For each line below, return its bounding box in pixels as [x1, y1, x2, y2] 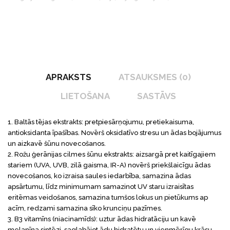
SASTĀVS [137, 91, 176, 102]
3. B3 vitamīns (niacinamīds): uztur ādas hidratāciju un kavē [8, 215, 196, 223]
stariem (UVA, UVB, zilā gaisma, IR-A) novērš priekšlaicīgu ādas [8, 161, 210, 169]
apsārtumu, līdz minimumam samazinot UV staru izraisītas [8, 182, 194, 190]
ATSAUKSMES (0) [119, 72, 191, 83]
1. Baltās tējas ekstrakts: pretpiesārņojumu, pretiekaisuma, [8, 118, 194, 126]
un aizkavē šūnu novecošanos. [8, 139, 106, 147]
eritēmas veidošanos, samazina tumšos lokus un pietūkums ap [8, 193, 208, 201]
